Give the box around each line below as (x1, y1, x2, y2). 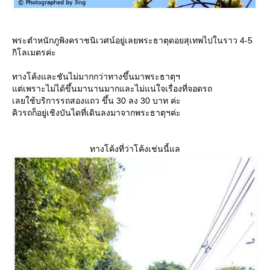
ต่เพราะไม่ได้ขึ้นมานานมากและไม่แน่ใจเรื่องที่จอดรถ (12, 84, 212, 94)
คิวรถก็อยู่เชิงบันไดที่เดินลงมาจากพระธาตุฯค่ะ (12, 108, 181, 118)
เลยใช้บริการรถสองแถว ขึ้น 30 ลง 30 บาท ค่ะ (12, 96, 181, 106)
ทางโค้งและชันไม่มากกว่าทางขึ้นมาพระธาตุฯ (12, 72, 180, 82)
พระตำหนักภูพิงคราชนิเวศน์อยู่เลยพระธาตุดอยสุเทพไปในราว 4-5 (12, 36, 253, 46)
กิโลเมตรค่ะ (12, 48, 56, 58)
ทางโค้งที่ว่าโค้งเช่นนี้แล (90, 144, 180, 154)
